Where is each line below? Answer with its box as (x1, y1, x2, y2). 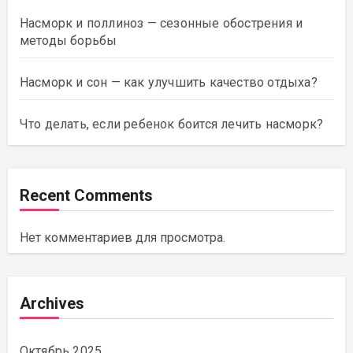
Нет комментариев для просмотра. (19, 229, 225, 245)
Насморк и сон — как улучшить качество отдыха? (19, 74, 318, 90)
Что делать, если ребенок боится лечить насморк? (19, 116, 324, 132)
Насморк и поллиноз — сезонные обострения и (19, 15, 303, 31)
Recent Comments (19, 185, 153, 205)
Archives (19, 293, 84, 313)
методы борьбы (19, 32, 117, 48)
